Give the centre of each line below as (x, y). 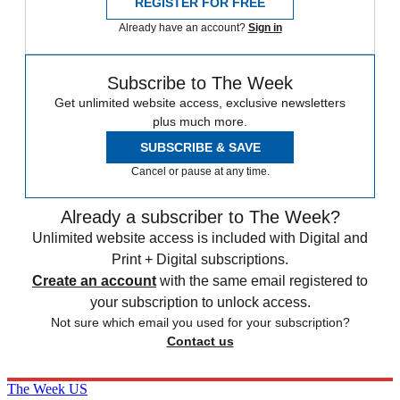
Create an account (94, 281)
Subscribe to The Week (200, 83)
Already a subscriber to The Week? (200, 217)
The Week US (47, 389)
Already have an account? (183, 28)
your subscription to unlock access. (200, 303)
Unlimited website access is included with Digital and (200, 238)
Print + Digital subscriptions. (200, 260)
